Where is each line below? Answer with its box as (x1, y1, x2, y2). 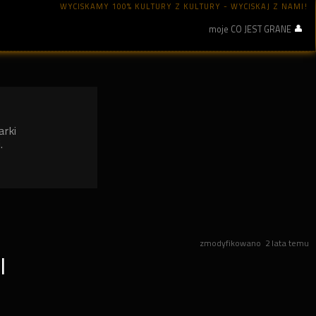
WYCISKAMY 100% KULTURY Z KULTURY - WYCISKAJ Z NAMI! (60, 2, 309, 11)
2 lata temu (265, 238, 309, 248)
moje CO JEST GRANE (208, 23, 291, 35)
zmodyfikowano (200, 238, 265, 248)
